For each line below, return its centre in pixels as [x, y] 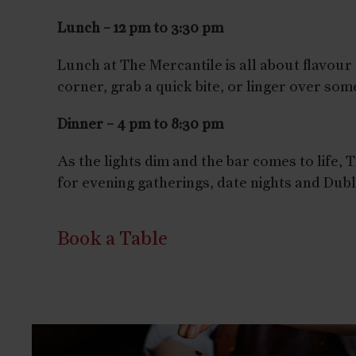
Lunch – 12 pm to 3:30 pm [140, 29]
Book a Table [112, 239]
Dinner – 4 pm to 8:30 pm [140, 125]
